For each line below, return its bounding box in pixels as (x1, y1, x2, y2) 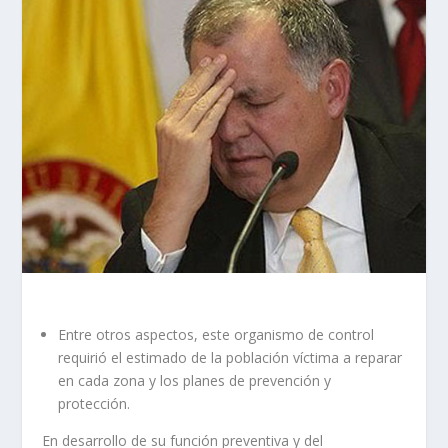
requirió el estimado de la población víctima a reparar (58, 348, 403, 368)
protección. (58, 394, 131, 414)
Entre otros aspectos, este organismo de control (58, 325, 375, 345)
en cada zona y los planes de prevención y (58, 371, 332, 391)
